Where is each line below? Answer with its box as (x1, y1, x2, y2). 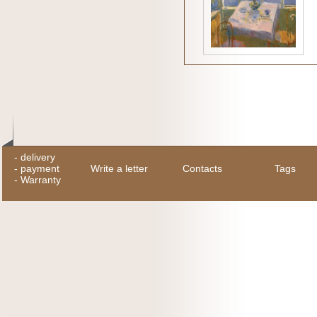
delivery (21, 151, 55, 163)
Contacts (182, 163, 222, 174)
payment (21, 163, 59, 174)
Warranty (21, 174, 61, 185)
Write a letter (91, 163, 148, 174)
